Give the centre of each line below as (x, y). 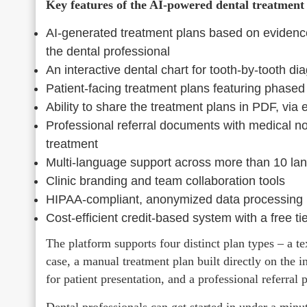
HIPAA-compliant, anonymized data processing (174, 199)
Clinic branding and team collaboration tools (165, 181)
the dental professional (108, 51)
